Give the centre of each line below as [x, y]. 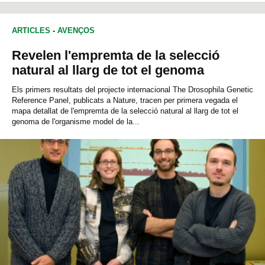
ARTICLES [31, 31]
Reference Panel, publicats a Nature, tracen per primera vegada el [125, 101]
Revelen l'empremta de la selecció [116, 56]
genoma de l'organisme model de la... [76, 122]
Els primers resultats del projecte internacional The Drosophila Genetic [132, 90]
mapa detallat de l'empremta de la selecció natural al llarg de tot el [125, 111]
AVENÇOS [76, 31]
